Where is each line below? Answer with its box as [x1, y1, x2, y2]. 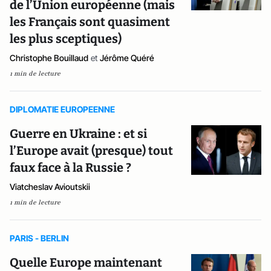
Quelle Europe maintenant [10, 255, 162, 270]
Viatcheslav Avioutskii [10, 181, 90, 192]
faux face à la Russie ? [10, 160, 131, 175]
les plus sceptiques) [10, 31, 122, 46]
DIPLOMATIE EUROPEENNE [10, 104, 115, 114]
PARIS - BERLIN [10, 233, 69, 243]
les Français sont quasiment [10, 15, 170, 29]
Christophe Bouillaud [10, 53, 88, 63]
